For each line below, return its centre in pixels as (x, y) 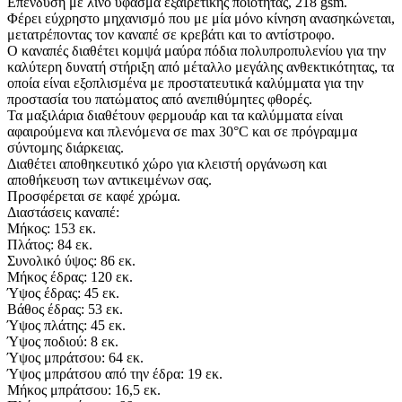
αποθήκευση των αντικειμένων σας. (109, 179)
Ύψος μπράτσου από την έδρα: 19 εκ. (115, 373)
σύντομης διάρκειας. (66, 147)
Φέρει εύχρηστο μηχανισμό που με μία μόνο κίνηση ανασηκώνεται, (201, 18)
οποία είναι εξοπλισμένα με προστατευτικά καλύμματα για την (185, 83)
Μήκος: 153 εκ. (52, 228)
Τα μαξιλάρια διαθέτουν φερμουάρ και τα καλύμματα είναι (175, 115)
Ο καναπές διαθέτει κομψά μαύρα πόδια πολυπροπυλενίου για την (197, 50)
